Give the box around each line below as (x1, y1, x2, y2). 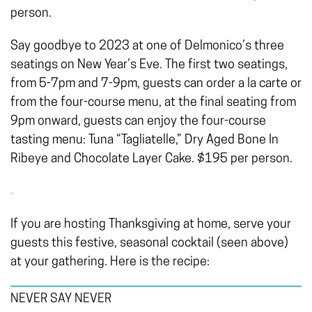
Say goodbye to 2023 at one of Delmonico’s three (10, 40, 284, 54)
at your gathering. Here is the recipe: (10, 256, 210, 270)
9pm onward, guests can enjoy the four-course (10, 115, 266, 129)
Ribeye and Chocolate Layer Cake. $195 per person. (10, 153, 292, 166)
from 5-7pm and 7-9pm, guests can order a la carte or (10, 77, 302, 91)
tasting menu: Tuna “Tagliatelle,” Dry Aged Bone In (10, 134, 279, 148)
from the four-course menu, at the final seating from (10, 96, 296, 110)
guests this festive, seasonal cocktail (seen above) (10, 237, 288, 251)
